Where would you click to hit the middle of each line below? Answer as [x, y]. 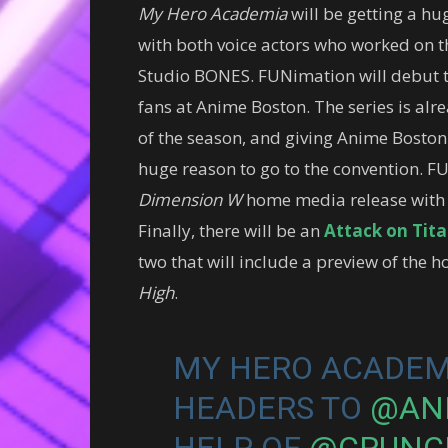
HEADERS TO [271, 407]
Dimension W [190, 199]
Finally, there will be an [231, 230]
